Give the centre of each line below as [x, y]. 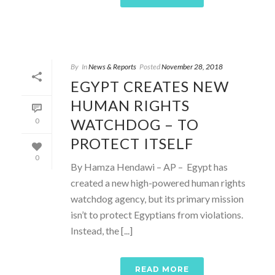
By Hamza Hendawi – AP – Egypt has [149, 166]
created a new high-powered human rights [158, 182]
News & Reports [112, 66]
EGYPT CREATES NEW [150, 86]
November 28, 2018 [192, 66]
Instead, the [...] [102, 230]
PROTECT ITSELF [132, 143]
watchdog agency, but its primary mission [157, 198]
